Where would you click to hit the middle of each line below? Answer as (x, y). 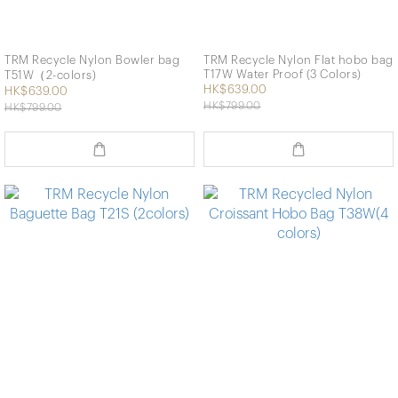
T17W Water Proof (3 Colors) (283, 74)
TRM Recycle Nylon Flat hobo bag (298, 60)
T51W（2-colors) (50, 75)
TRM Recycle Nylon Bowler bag (92, 60)
